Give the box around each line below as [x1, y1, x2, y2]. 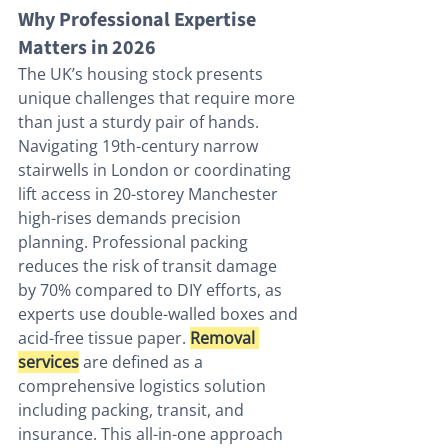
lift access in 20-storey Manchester [18, 183, 282, 206]
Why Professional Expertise [18, 6, 260, 35]
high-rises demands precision [18, 207, 245, 230]
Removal [190, 327, 259, 350]
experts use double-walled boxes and [18, 303, 302, 326]
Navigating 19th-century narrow [18, 135, 262, 158]
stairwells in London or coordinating [18, 159, 295, 182]
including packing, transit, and [18, 399, 248, 422]
